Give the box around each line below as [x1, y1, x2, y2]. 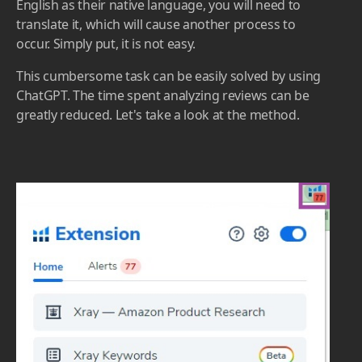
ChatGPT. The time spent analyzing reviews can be [16, 86, 309, 105]
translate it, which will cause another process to [16, 15, 296, 34]
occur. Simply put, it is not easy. [16, 35, 196, 53]
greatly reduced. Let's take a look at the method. [16, 106, 300, 124]
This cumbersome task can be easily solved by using [16, 67, 321, 86]
